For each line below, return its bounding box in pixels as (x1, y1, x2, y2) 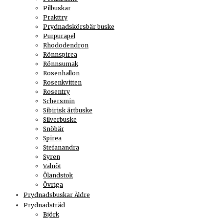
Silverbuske (43, 115, 77, 123)
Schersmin (43, 97, 75, 105)
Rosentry (43, 88, 70, 95)
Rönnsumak (43, 60, 78, 67)
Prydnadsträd (23, 201, 65, 209)
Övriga (43, 180, 63, 188)
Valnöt (43, 162, 61, 170)
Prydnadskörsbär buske (43, 22, 114, 30)
